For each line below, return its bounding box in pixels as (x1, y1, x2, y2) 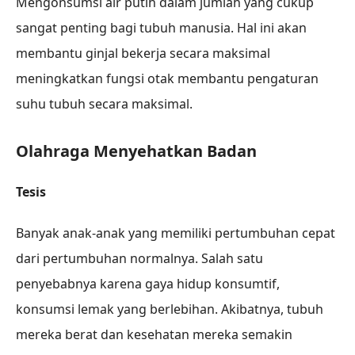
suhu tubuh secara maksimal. (16, 94, 193, 113)
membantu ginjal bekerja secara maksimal (16, 44, 270, 62)
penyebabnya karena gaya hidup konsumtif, (16, 274, 280, 292)
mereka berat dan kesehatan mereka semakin (16, 325, 292, 343)
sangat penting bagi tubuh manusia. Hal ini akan (16, 18, 307, 36)
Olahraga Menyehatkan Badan (16, 139, 257, 162)
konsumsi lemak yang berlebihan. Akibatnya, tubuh (16, 300, 323, 318)
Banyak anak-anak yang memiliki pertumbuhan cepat (16, 223, 335, 242)
